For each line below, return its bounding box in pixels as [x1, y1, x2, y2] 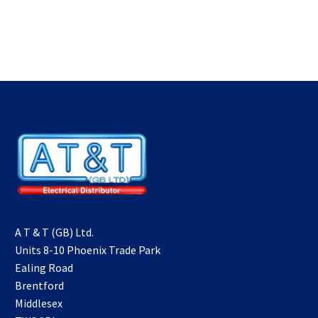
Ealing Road [15, 260, 73, 275]
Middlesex [15, 295, 62, 310]
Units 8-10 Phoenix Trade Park [15, 242, 160, 257]
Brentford [15, 278, 64, 292]
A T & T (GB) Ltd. [15, 224, 94, 239]
